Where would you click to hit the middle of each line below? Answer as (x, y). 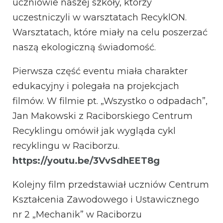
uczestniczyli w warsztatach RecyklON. (100, 17)
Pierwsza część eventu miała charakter (100, 71)
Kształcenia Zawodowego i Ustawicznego (106, 199)
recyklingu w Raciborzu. (66, 146)
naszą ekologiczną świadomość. (84, 47)
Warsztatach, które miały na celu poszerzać (110, 32)
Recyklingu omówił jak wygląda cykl (94, 131)
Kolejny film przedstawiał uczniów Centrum (111, 184)
